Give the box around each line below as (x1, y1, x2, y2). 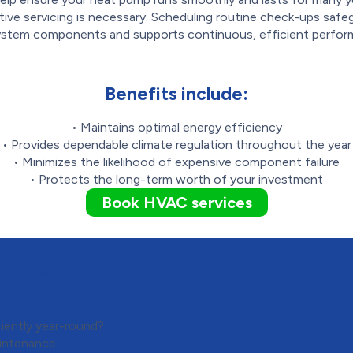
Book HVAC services (101, 193, 252, 213)
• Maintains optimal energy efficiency (71, 120, 282, 136)
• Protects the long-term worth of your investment (30, 172, 323, 188)
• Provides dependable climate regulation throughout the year (2, 137, 351, 153)
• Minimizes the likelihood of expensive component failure (13, 154, 340, 170)
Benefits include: (105, 83, 248, 106)
